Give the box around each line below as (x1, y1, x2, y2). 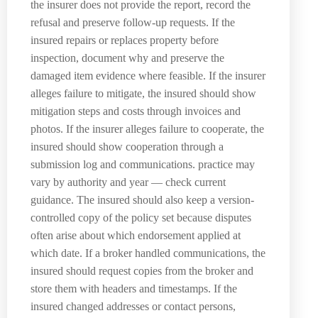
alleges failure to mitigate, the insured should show (31, 87, 256, 100)
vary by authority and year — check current (31, 176, 226, 189)
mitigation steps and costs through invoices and (31, 105, 241, 118)
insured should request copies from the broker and (31, 265, 253, 278)
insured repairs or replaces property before (31, 34, 219, 47)
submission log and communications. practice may (31, 158, 255, 171)
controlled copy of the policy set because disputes (31, 212, 251, 224)
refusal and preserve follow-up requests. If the (31, 16, 235, 29)
